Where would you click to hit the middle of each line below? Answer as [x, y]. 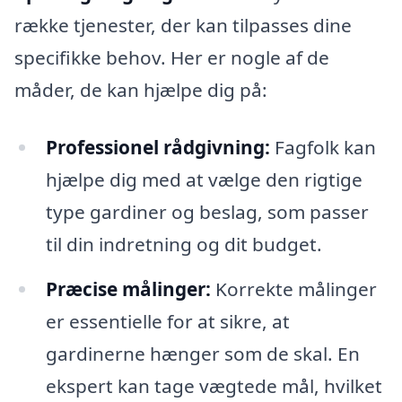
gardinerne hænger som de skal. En [202, 353]
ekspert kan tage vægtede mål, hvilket [214, 385]
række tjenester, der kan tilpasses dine [183, 26]
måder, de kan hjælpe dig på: [141, 90]
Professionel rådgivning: [157, 148]
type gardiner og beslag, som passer [207, 212]
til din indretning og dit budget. [184, 245]
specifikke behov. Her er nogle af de [172, 58]
